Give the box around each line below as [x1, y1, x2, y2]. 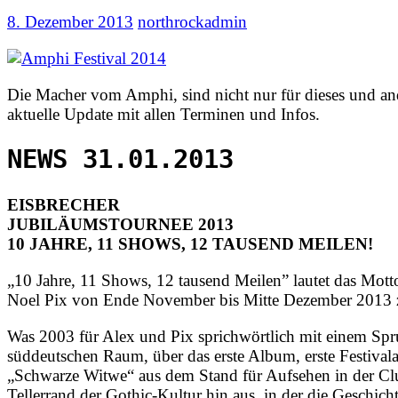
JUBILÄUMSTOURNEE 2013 [7, 215, 234, 235]
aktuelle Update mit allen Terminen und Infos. [7, 104, 324, 123]
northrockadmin [138, 12, 247, 31]
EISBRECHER [7, 195, 120, 215]
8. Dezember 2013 [7, 12, 133, 31]
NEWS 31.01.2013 [7, 145, 234, 175]
